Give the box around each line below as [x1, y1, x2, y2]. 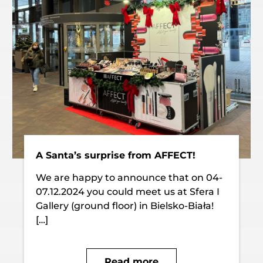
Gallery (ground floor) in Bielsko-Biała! [36, 200, 214, 211]
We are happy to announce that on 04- [36, 171, 223, 183]
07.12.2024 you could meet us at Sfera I [36, 186, 220, 197]
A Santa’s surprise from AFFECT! [36, 149, 196, 161]
